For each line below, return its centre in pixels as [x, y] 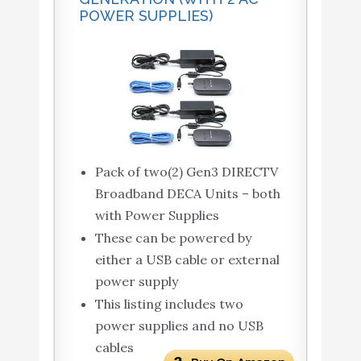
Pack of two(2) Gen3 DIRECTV [186, 172]
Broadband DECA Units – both [187, 194]
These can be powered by [173, 238]
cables [114, 348]
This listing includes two [169, 304]
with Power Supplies [157, 216]
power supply [136, 282]
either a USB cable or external [187, 260]
